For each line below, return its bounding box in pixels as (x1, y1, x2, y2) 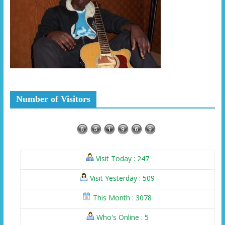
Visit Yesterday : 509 (88, 173, 155, 183)
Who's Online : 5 (94, 212, 149, 222)
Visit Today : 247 (93, 154, 149, 164)
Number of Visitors (16, 94, 90, 104)
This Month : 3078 (91, 193, 152, 203)
